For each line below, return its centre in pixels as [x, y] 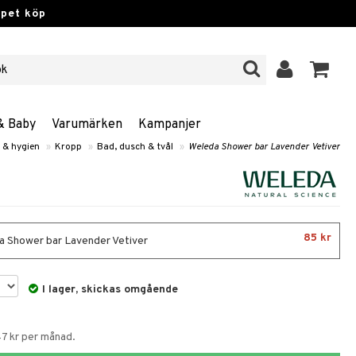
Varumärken [87, 125]
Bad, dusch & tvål [135, 147]
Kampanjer [170, 125]
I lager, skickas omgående [110, 290]
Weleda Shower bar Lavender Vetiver [264, 147]
